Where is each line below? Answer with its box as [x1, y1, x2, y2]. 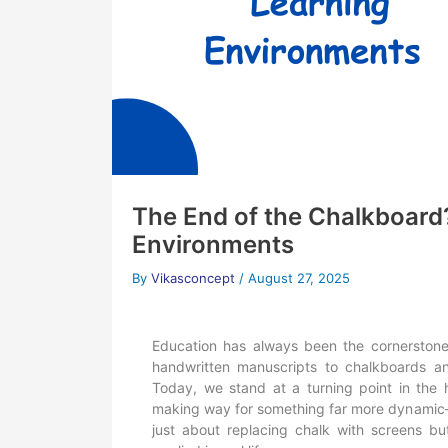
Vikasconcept [151, 270, 239, 286]
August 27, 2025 [248, 270, 350, 286]
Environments [132, 230, 294, 259]
